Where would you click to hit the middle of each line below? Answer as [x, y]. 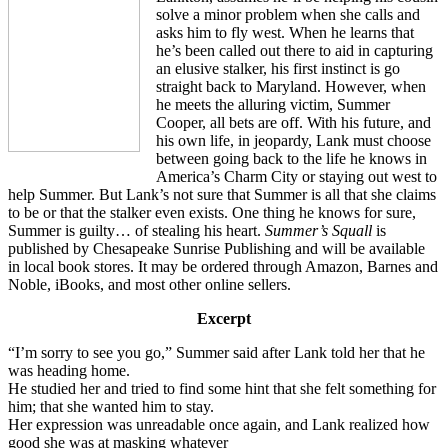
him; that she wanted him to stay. [111, 406]
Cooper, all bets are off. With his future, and [293, 122]
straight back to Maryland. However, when [291, 86]
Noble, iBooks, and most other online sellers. [149, 284]
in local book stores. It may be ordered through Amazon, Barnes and [223, 266]
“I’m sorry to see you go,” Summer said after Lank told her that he [216, 352]
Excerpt [224, 318]
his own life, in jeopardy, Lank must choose [293, 140]
